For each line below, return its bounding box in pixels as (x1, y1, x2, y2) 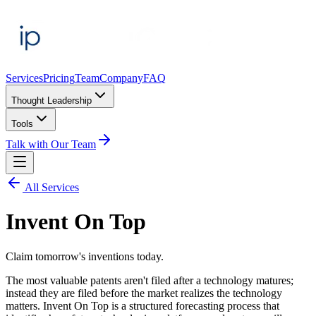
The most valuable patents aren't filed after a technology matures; (6, 274, 293, 286)
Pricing (43, 72, 75, 84)
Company (99, 72, 143, 84)
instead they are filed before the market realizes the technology (6, 286, 282, 299)
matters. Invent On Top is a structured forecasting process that (6, 299, 279, 312)
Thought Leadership (11, 95, 92, 106)
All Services (23, 181, 79, 193)
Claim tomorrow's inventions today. (6, 250, 164, 262)
